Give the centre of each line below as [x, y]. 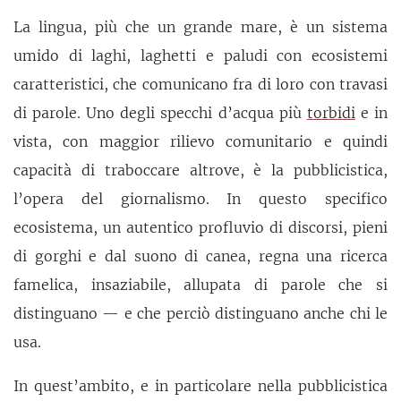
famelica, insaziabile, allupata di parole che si [200, 284]
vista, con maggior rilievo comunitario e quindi [200, 141]
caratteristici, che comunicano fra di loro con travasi [200, 84]
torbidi [331, 112]
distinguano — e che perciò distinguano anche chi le [200, 313]
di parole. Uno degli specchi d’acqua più [160, 112]
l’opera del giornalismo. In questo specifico [200, 198]
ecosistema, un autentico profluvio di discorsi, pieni [200, 227]
